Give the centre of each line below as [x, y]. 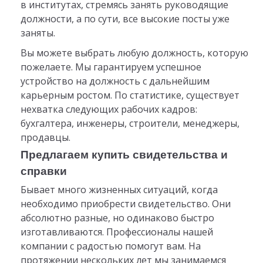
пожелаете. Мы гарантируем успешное [111, 67]
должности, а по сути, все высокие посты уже [125, 19]
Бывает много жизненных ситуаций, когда [119, 190]
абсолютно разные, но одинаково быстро [117, 218]
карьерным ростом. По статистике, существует [130, 95]
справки [43, 171]
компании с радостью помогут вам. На [110, 246]
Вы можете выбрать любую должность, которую [134, 53]
